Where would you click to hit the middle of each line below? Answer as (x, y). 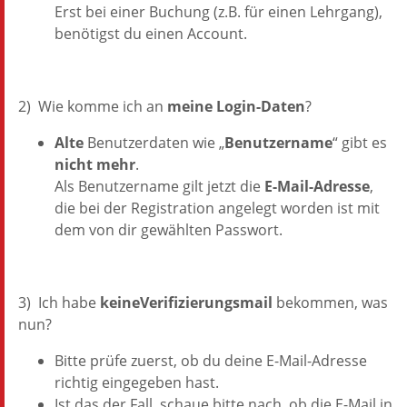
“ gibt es (360, 143)
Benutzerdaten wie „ (154, 143)
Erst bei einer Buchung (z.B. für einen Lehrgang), (218, 12)
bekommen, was (330, 303)
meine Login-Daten (236, 106)
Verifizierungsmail (206, 303)
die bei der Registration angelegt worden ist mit (217, 208)
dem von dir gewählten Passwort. (169, 230)
